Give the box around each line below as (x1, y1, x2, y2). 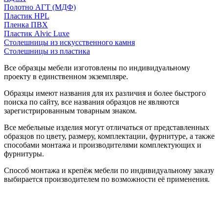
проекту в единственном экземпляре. (4, 72, 128, 81)
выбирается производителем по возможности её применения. (4, 175, 210, 183)
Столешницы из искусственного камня (4, 38, 135, 46)
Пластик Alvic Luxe (4, 29, 69, 38)
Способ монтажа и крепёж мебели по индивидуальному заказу (4, 166, 214, 175)
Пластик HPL (4, 11, 49, 20)
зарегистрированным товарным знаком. (4, 106, 137, 115)
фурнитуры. (4, 149, 44, 158)
